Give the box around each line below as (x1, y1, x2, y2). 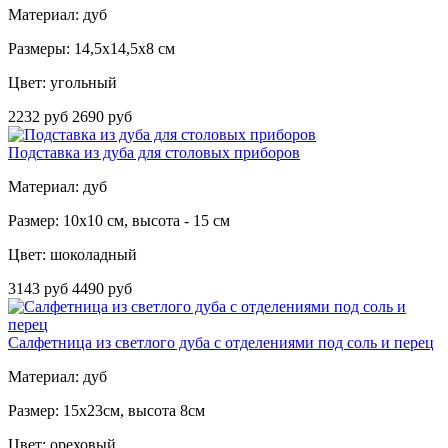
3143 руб (8, 280, 72, 298)
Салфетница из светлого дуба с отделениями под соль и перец (8, 334, 434, 352)
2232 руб (8, 108, 72, 126)
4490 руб (72, 280, 132, 298)
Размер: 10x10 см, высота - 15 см (8, 212, 230, 230)
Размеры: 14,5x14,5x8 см (8, 40, 175, 58)
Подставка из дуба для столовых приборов (8, 144, 300, 162)
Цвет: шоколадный (8, 246, 137, 264)
